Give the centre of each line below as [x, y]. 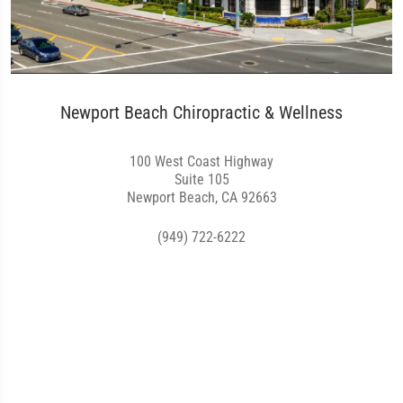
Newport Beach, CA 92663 [201, 198]
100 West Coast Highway [201, 162]
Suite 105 [201, 180]
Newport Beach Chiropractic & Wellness [201, 113]
